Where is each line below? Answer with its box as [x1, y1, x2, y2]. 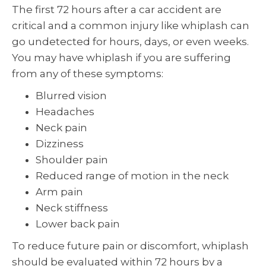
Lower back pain [36, 217, 120, 230]
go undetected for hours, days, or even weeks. [12, 35, 249, 47]
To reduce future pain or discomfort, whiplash [12, 239, 249, 252]
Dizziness [36, 137, 84, 150]
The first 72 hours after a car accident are [12, 3, 221, 15]
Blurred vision [36, 89, 107, 102]
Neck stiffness [36, 201, 108, 214]
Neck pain [36, 121, 87, 134]
